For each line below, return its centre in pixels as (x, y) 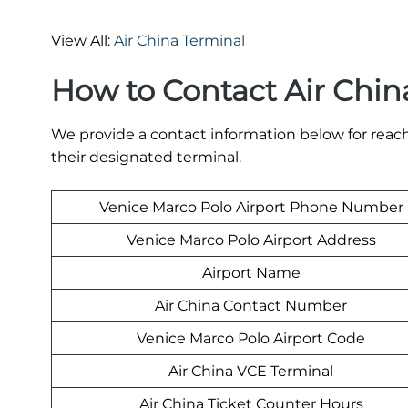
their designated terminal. (146, 158)
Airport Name (251, 273)
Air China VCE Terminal (251, 372)
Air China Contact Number (251, 306)
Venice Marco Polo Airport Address (251, 240)
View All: (82, 41)
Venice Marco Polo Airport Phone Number (251, 208)
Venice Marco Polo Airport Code (251, 339)
